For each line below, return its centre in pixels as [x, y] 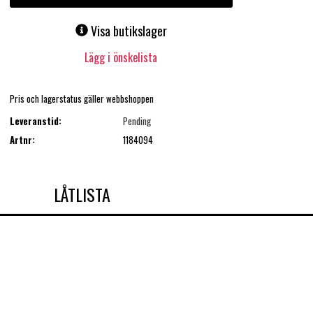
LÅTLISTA [82, 194]
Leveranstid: [35, 121]
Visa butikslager [129, 31]
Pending [137, 121]
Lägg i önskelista [121, 58]
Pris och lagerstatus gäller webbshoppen [81, 98]
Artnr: [22, 139]
